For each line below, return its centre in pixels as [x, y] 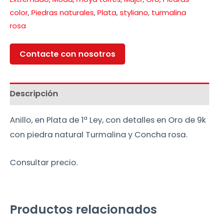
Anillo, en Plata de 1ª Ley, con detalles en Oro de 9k [108, 120]
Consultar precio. [44, 162]
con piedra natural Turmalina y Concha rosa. [99, 135]
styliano [134, 12]
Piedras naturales [63, 12]
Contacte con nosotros [67, 54]
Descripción [34, 93]
